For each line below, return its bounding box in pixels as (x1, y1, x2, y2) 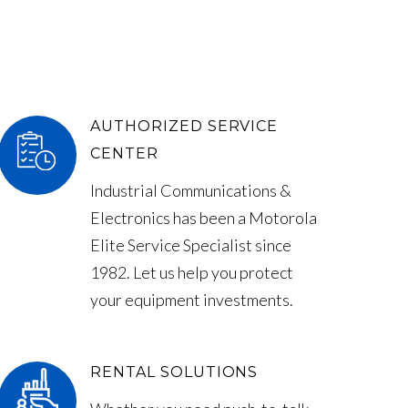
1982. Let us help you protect (90, 262, 294, 283)
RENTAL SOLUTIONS (90, 363, 259, 382)
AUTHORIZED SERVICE (90, 117, 279, 136)
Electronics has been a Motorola (90, 208, 318, 229)
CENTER (90, 145, 158, 163)
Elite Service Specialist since (90, 235, 292, 256)
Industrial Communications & (90, 180, 292, 201)
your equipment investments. (90, 290, 294, 311)
